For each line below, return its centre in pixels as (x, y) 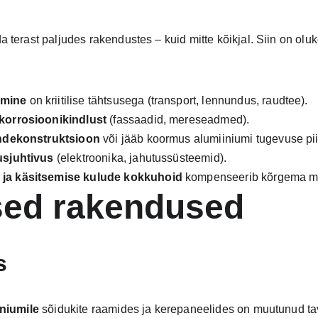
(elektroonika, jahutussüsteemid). (140, 158)
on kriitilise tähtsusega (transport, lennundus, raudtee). (167, 100)
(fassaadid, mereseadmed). (178, 120)
